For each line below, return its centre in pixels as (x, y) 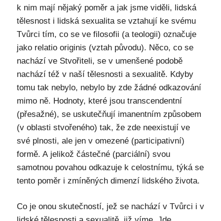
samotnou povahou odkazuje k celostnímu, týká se (110, 167)
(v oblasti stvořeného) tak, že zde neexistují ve (103, 127)
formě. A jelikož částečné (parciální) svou (93, 154)
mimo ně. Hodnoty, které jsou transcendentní (99, 101)
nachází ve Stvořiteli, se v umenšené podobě (99, 61)
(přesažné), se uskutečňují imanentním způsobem (109, 114)
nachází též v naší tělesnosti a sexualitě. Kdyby (105, 74)
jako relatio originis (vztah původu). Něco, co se (105, 47)
